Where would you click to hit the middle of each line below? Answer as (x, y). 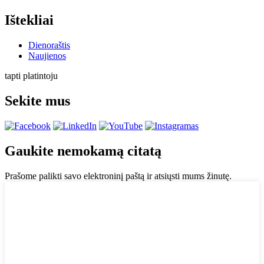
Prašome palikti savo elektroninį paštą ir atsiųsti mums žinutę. (118, 176)
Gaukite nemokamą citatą (83, 151)
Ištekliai (29, 20)
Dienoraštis (49, 45)
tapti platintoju (31, 76)
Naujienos (47, 56)
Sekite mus (37, 100)
